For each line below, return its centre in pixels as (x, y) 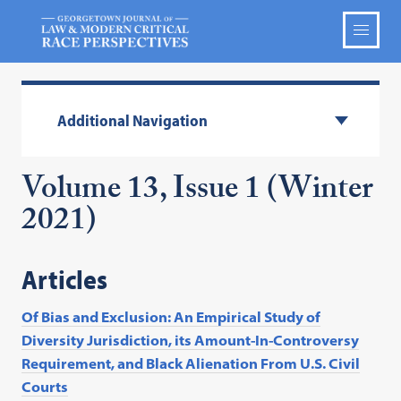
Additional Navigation (133, 120)
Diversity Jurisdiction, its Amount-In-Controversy (191, 341)
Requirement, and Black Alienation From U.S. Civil (191, 364)
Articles (65, 280)
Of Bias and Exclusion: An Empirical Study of (171, 317)
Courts (45, 387)
